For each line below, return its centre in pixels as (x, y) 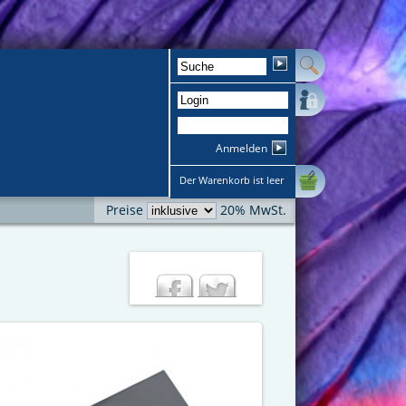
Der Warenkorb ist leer (232, 180)
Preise (126, 210)
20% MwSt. (251, 210)
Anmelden (242, 148)
